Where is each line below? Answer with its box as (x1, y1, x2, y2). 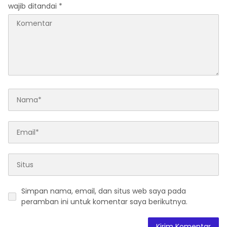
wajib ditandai (8, 1, 59, 12)
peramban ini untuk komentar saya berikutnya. (21, 197, 187, 207)
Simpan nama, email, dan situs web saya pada (21, 186, 186, 197)
